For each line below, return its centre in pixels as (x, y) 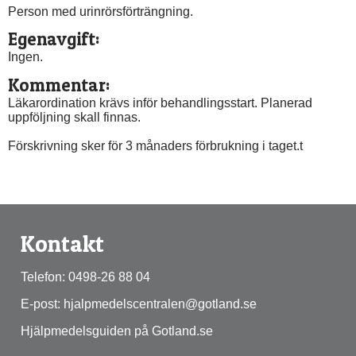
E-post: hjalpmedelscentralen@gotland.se (139, 304)
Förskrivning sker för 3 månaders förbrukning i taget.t (155, 145)
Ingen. (25, 57)
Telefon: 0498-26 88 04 (85, 277)
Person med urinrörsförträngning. (101, 12)
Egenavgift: (54, 39)
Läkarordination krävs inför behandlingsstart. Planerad (160, 103)
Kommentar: (59, 85)
